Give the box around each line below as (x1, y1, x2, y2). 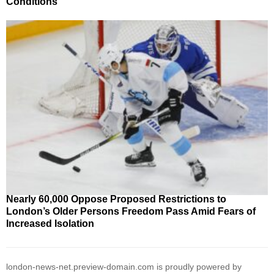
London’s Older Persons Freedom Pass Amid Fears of (6, 206, 256, 217)
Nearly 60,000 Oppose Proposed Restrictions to (6, 193, 226, 204)
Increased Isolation (6, 218, 94, 229)
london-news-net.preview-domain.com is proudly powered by (6, 261, 242, 272)
